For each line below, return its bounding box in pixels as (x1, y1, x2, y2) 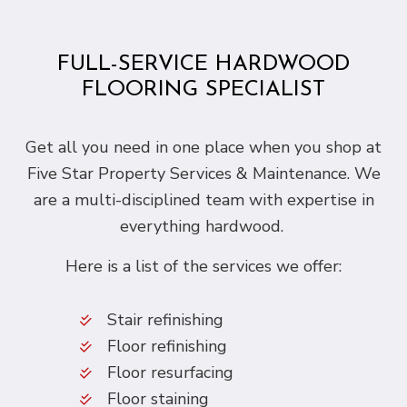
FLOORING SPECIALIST (82, 79, 325, 102)
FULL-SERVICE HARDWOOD (57, 54, 350, 76)
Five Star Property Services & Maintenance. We (26, 163, 381, 185)
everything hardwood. (119, 215, 288, 238)
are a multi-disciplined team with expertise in (33, 189, 374, 212)
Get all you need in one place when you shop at (25, 136, 382, 159)
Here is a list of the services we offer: (65, 255, 342, 278)
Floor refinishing (107, 335, 227, 358)
